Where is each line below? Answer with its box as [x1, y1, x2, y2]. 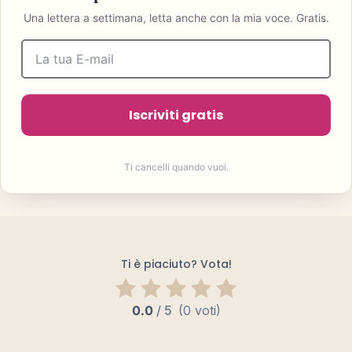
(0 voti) [178, 302, 221, 318]
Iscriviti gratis [129, 106, 223, 124]
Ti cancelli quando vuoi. [123, 161, 229, 173]
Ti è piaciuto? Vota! [120, 256, 232, 272]
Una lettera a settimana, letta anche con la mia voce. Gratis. [23, 11, 329, 24]
